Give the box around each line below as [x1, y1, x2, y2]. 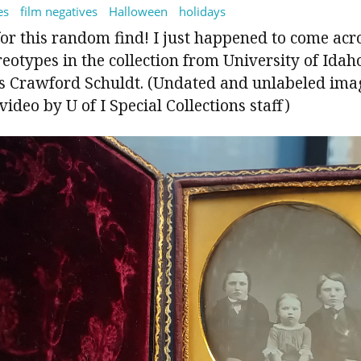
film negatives [20, 3, 98, 19]
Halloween [109, 3, 168, 19]
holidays [179, 3, 226, 19]
